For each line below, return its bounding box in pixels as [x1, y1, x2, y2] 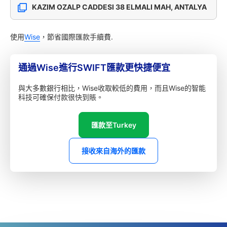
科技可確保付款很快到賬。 [18, 93, 103, 101]
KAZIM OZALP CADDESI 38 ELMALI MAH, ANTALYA [32, 3, 207, 11]
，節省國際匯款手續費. [40, 32, 113, 41]
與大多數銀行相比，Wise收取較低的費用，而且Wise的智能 [18, 84, 206, 92]
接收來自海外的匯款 [82, 146, 145, 155]
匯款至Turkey [91, 121, 136, 129]
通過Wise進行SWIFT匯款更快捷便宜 [18, 62, 170, 73]
